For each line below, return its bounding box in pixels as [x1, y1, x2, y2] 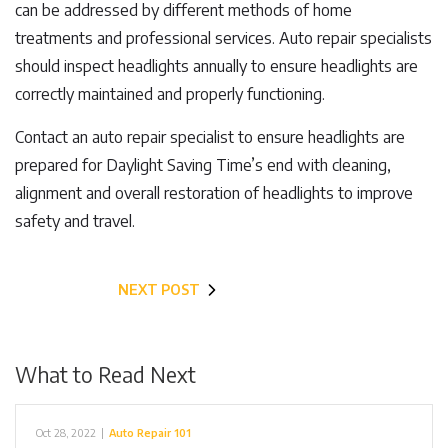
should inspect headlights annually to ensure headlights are [15, 56, 418, 76]
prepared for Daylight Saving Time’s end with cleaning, [15, 155, 391, 175]
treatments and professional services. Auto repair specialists [15, 28, 432, 48]
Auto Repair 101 [109, 426, 191, 439]
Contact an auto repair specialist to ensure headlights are [15, 127, 405, 147]
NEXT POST [118, 281, 200, 298]
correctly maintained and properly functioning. [15, 84, 325, 104]
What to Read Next [15, 361, 196, 388]
